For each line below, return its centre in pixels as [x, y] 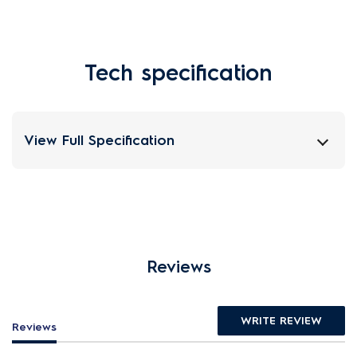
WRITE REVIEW [281, 321]
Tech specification [178, 73]
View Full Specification [99, 140]
